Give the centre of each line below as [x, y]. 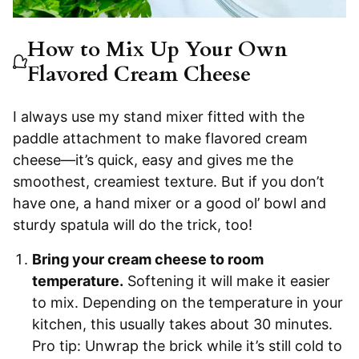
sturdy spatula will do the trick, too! [133, 224]
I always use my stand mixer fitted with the [159, 116]
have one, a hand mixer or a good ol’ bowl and [169, 203]
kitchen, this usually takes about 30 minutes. [182, 324]
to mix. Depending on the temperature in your [188, 302]
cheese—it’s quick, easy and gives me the [153, 159]
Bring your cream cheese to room [148, 259]
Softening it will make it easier [227, 280]
